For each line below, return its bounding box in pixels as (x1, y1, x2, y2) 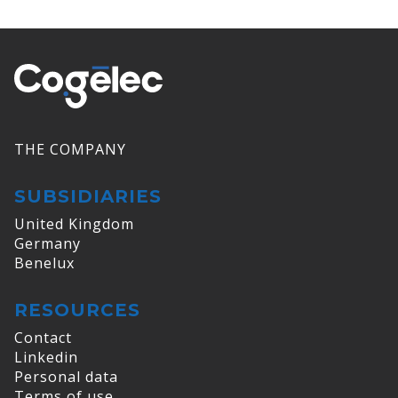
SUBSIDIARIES (14, 186, 162, 208)
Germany (14, 234, 81, 254)
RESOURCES (14, 299, 140, 322)
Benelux (14, 253, 75, 274)
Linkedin (14, 347, 78, 368)
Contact (14, 328, 72, 348)
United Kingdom (14, 214, 134, 235)
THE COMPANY (14, 139, 126, 160)
